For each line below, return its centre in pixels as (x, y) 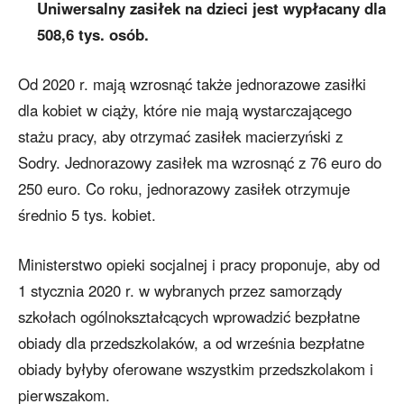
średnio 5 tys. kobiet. (87, 215)
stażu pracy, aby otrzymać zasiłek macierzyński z (180, 137)
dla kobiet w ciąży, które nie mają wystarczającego (185, 110)
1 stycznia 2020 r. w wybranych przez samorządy (180, 291)
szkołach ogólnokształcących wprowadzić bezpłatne (189, 317)
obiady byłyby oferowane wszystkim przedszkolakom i (196, 369)
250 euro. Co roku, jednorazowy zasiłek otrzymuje (184, 189)
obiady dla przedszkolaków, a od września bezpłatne (191, 343)
